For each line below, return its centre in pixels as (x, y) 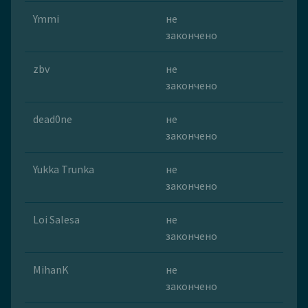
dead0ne (53, 119)
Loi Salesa (56, 220)
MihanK (51, 270)
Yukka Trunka (64, 169)
